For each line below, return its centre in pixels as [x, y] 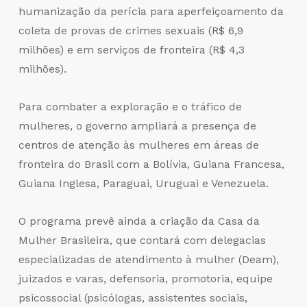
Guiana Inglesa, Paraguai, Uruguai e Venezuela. [143, 183]
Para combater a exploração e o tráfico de [130, 106]
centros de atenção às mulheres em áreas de [138, 145]
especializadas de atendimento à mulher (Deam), [148, 259]
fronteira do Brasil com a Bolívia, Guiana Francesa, [151, 164]
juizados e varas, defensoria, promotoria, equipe [145, 278]
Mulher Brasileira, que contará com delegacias [142, 240]
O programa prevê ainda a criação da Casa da [139, 221]
